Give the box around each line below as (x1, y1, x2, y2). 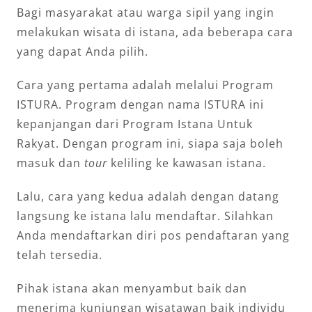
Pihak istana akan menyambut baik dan (17, 280, 247, 296)
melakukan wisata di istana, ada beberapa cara (17, 24, 293, 40)
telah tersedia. (17, 247, 102, 263)
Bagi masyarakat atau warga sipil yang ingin (17, 4, 274, 20)
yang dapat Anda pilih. (17, 43, 148, 59)
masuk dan (17, 155, 84, 171)
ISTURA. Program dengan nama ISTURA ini (17, 96, 264, 112)
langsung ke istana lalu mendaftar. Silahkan (17, 208, 274, 224)
